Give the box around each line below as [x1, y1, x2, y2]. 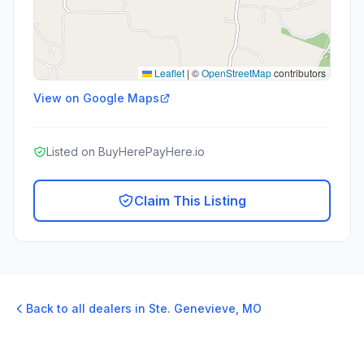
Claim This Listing [134, 193, 246, 209]
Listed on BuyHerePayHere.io [46, 145, 205, 158]
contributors [271, 66, 326, 80]
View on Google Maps [33, 91, 159, 105]
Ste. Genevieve [149, 301, 236, 315]
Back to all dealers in [26, 301, 149, 315]
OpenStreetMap [201, 66, 271, 80]
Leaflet [152, 66, 184, 80]
